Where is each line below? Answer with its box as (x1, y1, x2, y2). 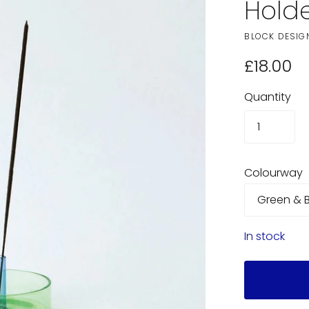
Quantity (244, 89, 292, 105)
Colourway (244, 165, 303, 181)
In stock (244, 228, 286, 244)
